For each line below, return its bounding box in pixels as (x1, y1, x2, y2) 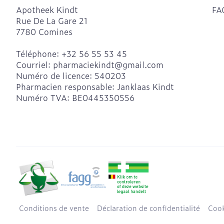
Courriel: (16, 58, 53, 70)
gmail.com (122, 58, 163, 70)
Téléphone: (16, 47, 61, 59)
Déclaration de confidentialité (97, 202, 200, 213)
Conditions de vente (19, 202, 89, 213)
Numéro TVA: (16, 91, 72, 103)
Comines (38, 25, 72, 37)
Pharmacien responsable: (16, 80, 117, 92)
